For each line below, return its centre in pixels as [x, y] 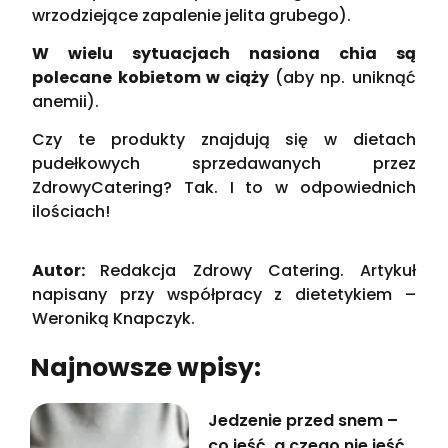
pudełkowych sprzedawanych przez [224, 164]
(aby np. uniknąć [342, 77]
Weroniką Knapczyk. [114, 318]
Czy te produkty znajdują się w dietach [224, 140]
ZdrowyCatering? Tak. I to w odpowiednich [224, 188]
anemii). [66, 101]
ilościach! [71, 212]
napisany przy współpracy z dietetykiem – [224, 294]
